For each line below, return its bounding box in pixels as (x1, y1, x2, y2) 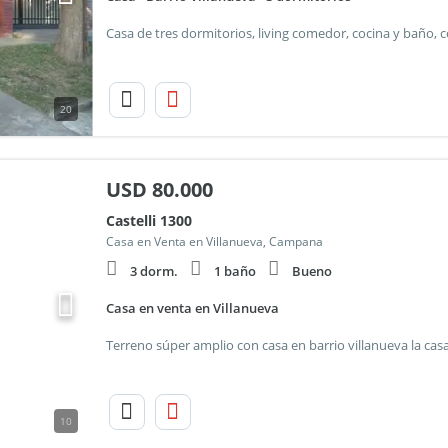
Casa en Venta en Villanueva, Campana (105, 233, 323, 250)
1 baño (213, 262, 256, 280)
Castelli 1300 (105, 211, 192, 230)
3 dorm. (129, 262, 178, 280)
